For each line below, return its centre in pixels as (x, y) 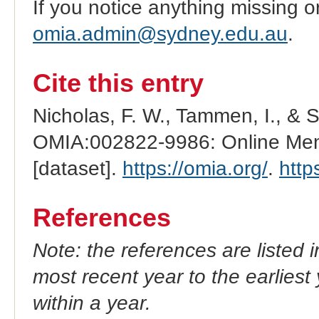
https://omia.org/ (195, 168)
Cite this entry (118, 83)
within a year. (91, 303)
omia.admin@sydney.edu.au (160, 33)
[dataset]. (77, 168)
